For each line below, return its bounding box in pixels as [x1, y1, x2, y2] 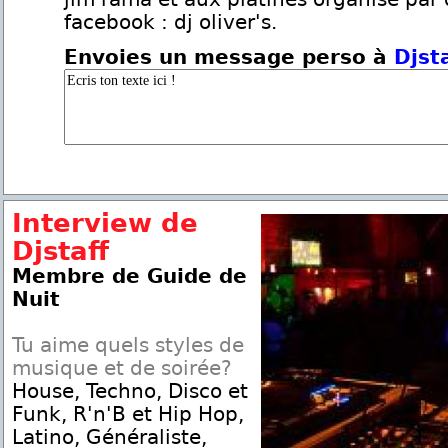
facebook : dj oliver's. [64, 11, 277, 34]
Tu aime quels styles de [12, 334, 244, 357]
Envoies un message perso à [64, 46, 394, 69]
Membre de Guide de [12, 265, 247, 288]
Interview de [12, 208, 198, 238]
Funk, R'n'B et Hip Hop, [12, 403, 244, 426]
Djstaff [12, 236, 109, 266]
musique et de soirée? [12, 357, 232, 380]
